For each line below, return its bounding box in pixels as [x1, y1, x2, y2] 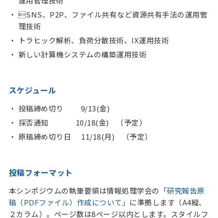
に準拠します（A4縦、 [129, 197, 206, 207]
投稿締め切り [18, 103, 64, 113]
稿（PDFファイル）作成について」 [8, 197, 130, 207]
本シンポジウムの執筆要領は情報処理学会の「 [8, 185, 167, 196]
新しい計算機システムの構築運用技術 [18, 49, 147, 59]
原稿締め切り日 [18, 131, 72, 142]
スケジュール [8, 84, 56, 96]
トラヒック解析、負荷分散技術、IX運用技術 [18, 35, 169, 45]
